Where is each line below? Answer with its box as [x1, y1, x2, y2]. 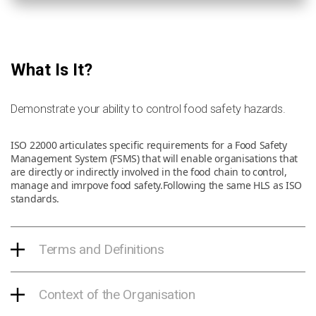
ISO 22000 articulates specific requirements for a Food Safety [11, 138, 287, 152]
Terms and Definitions [39, 241, 164, 258]
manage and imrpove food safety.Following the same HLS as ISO [11, 178, 302, 193]
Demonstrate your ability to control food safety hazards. [11, 102, 286, 116]
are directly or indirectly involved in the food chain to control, [11, 165, 287, 179]
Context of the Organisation [39, 286, 195, 303]
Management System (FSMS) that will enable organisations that [11, 152, 298, 166]
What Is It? [11, 60, 92, 80]
